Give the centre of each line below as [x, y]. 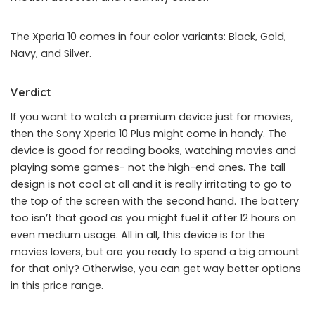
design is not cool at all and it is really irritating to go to [151, 184]
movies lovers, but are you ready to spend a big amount [155, 252]
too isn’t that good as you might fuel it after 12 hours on [153, 218]
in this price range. [57, 285]
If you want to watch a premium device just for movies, [152, 117]
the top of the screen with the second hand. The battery [155, 201]
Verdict [31, 92]
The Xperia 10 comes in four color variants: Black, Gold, [148, 37]
